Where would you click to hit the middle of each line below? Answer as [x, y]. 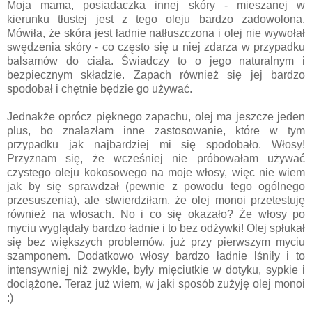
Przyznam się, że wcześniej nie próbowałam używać [156, 158]
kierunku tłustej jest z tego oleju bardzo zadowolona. [156, 19]
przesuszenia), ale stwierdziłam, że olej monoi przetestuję [156, 200]
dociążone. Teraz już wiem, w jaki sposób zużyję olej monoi [156, 283]
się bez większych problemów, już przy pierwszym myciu [156, 242]
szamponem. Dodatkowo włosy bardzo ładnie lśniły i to [156, 256]
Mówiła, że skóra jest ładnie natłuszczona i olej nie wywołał [156, 33]
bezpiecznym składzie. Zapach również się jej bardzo [156, 75]
